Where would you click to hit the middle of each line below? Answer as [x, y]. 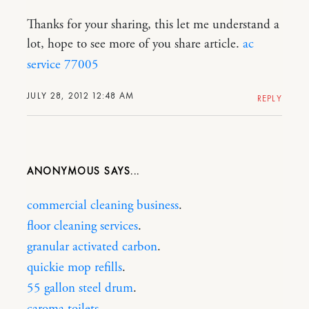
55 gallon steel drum [80, 288]
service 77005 [63, 64]
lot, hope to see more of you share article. [135, 44]
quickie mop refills [74, 267]
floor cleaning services [82, 226]
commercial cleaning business [103, 205]
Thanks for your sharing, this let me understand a [153, 24]
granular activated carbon [92, 247]
